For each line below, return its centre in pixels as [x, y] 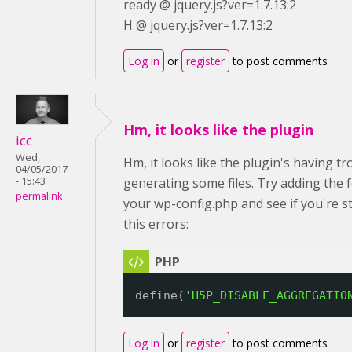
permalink [39, 196]
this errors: [156, 224]
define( [159, 295]
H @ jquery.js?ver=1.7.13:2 [198, 25]
